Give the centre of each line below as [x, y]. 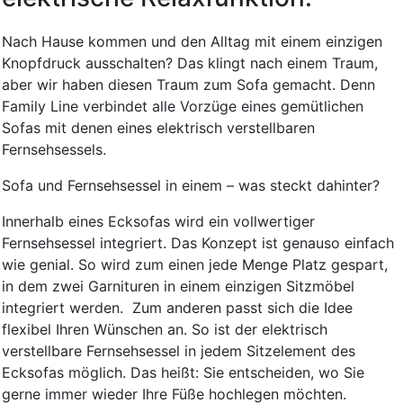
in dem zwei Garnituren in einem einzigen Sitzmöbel [178, 287]
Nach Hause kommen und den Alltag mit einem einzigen [192, 42]
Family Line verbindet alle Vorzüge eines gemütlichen [183, 107]
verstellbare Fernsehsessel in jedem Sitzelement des [179, 351]
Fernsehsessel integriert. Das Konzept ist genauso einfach [198, 243]
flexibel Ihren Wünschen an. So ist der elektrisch [165, 330]
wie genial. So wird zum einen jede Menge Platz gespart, [195, 265]
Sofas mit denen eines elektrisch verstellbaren [158, 128]
